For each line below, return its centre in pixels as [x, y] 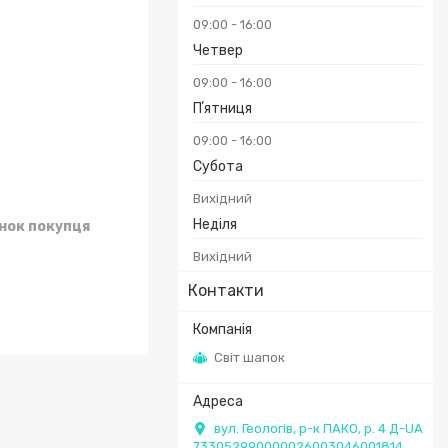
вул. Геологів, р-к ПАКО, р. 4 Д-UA [318, 428]
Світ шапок [249, 357]
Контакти [226, 290]
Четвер [218, 50]
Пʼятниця [222, 108]
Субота [218, 166]
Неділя [215, 224]
